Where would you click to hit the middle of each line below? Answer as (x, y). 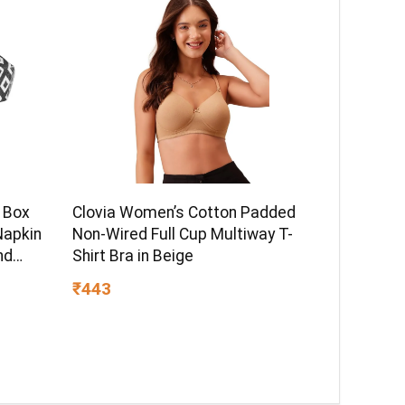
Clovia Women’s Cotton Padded (184, 212)
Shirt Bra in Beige (133, 255)
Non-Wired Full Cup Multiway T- (183, 234)
